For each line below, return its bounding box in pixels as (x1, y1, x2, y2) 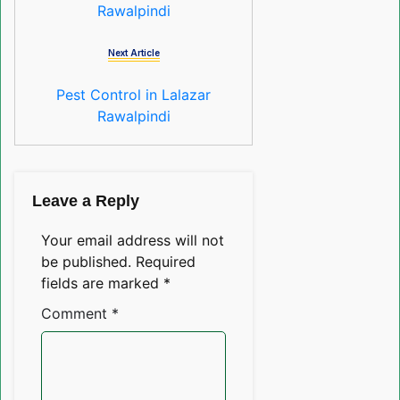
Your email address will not (41, 231, 224, 250)
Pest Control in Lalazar (56, 86, 212, 104)
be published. (41, 253, 131, 271)
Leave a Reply (32, 192, 139, 211)
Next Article (107, 47, 160, 59)
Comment (41, 304, 112, 323)
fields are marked (41, 274, 163, 293)
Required (136, 253, 196, 271)
